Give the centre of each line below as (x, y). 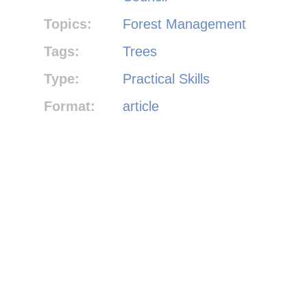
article (141, 106)
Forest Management (185, 24)
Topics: (68, 24)
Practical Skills (167, 78)
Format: (70, 106)
